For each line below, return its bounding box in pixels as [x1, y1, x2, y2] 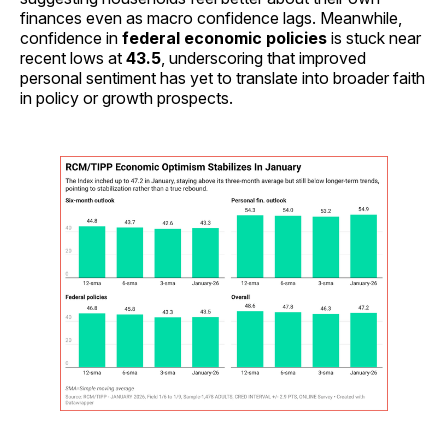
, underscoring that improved [161, 47, 366, 68]
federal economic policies [122, 27, 327, 48]
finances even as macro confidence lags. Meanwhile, [20, 7, 402, 28]
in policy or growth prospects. [20, 87, 233, 108]
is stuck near [327, 27, 421, 48]
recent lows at [20, 47, 126, 68]
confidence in [20, 27, 122, 48]
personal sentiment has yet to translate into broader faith [20, 67, 425, 88]
